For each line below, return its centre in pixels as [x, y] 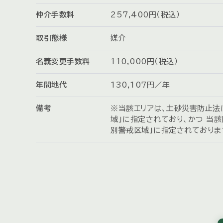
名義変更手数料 [63, 62]
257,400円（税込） [145, 15]
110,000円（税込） [144, 62]
